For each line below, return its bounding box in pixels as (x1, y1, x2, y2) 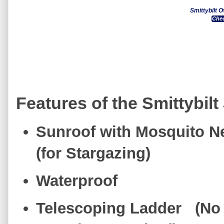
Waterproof (36, 171, 117, 189)
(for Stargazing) (36, 144, 150, 162)
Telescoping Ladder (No (36, 199, 220, 217)
